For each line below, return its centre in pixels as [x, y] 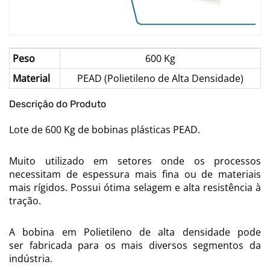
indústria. [31, 258]
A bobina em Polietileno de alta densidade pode [135, 232]
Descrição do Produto [58, 104]
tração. [25, 200]
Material [31, 78]
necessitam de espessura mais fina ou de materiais [135, 174]
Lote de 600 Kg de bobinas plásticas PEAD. [105, 129]
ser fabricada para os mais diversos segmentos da [135, 245]
